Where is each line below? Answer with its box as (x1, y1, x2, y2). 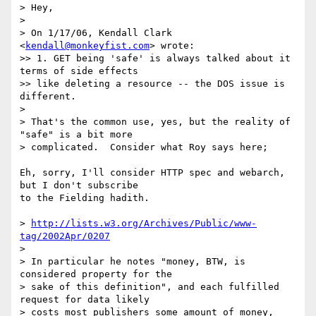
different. (20, 91, 76, 102)
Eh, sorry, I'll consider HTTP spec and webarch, (20, 167, 285, 178)
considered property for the (20, 269, 172, 280)
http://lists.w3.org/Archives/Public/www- (31, 218, 257, 229)
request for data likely (20, 294, 150, 305)
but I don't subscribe (20, 180, 150, 191)
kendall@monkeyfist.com (25, 40, 150, 51)
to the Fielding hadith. (20, 193, 150, 204)
